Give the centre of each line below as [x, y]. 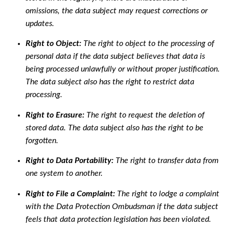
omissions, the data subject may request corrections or [117, 11]
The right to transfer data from [166, 161]
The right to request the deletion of [144, 115]
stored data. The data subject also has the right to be [114, 128]
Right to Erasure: [55, 115]
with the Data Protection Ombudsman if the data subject [122, 206]
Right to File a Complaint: [70, 193]
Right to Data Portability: [70, 161]
